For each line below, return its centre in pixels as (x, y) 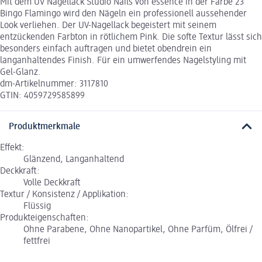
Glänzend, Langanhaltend (74, 159)
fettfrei (37, 241)
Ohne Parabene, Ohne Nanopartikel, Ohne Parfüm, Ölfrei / (138, 230)
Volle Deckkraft (52, 183)
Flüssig (37, 206)
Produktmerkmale (44, 127)
